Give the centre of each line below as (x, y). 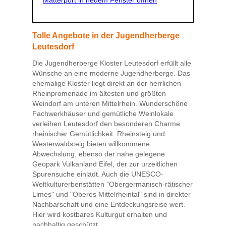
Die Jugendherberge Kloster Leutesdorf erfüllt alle (112, 63)
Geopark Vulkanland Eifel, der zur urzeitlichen (105, 164)
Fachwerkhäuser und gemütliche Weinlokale (103, 114)
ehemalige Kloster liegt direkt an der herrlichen (107, 83)
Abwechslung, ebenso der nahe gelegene (99, 154)
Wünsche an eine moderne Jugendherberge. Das (111, 73)
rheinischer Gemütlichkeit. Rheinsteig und (99, 134)
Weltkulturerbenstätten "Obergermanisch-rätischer (112, 184)
